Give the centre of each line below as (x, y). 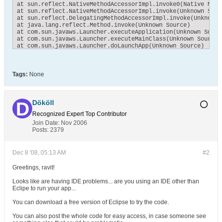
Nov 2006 (74, 123)
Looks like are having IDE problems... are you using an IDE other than (106, 181)
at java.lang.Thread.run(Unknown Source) (84, 60)
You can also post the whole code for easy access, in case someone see (109, 216)
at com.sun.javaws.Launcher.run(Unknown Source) (97, 53)
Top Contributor (106, 114)
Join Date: (46, 123)
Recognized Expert (58, 114)
